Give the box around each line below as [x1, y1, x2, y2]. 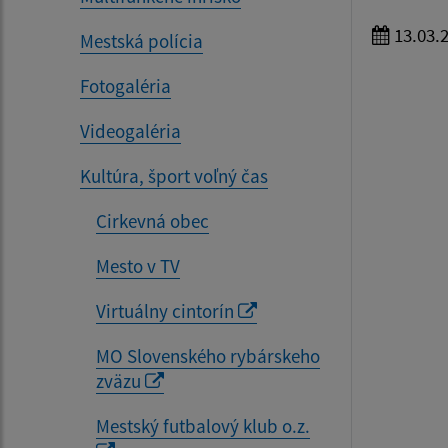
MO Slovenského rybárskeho [96, 343, 320, 368]
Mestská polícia [80, 28, 203, 53]
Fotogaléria [80, 73, 171, 98]
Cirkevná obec [96, 208, 209, 233]
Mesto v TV [96, 253, 180, 278]
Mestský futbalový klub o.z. [96, 413, 310, 438]
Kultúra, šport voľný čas [80, 163, 268, 188]
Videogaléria [80, 118, 181, 143]
